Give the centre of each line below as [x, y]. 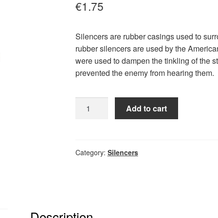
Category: [91, 153]
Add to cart [147, 109]
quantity [88, 127]
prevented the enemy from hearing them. [145, 73]
